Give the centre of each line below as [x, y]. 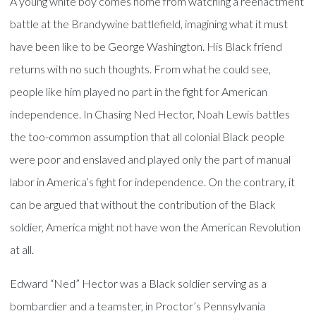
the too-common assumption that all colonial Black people [148, 136]
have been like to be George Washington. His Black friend [146, 46]
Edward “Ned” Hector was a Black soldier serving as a [139, 283]
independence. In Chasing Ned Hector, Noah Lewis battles [150, 114]
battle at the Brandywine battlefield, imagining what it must [149, 24]
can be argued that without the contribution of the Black [143, 204]
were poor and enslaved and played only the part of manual [151, 159]
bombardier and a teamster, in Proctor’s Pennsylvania [138, 306]
